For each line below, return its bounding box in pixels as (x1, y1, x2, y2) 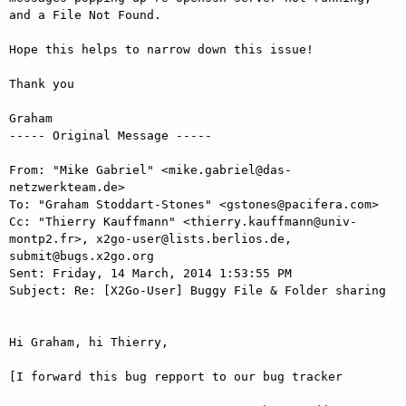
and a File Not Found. (9, 7, 169, 22)
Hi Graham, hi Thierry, (9, 334, 176, 349)
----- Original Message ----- (9, 128, 212, 142)
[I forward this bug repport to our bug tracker (9, 369, 350, 383)
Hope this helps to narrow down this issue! (9, 42, 321, 56)
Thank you (9, 76, 82, 91)
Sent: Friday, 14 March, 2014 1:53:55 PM (9, 266, 299, 280)
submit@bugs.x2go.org (9, 248, 161, 263)
